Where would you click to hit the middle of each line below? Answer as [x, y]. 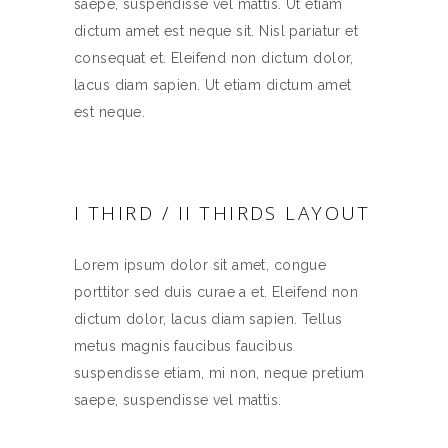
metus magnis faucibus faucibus [184, 346]
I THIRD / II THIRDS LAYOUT [222, 213]
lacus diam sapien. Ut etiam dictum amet [213, 85]
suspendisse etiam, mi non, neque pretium [219, 373]
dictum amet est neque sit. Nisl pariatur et [216, 31]
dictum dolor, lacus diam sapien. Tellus [208, 319]
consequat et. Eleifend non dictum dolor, [214, 58]
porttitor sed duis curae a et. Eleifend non [216, 292]
